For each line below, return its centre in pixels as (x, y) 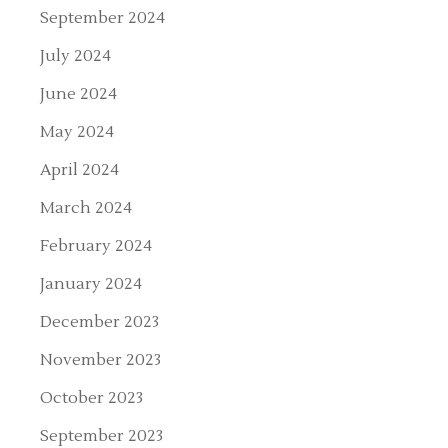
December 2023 (100, 321)
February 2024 (96, 245)
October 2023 (92, 397)
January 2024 (91, 283)
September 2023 (102, 435)
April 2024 (80, 169)
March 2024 (86, 207)
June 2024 (79, 93)
